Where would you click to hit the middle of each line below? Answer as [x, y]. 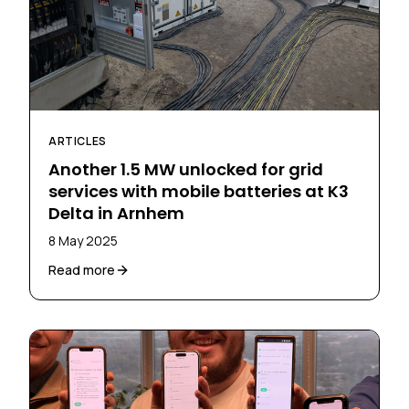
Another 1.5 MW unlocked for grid [186, 170]
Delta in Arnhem [116, 214]
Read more [82, 270]
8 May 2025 [83, 241]
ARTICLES [78, 142]
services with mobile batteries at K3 [199, 192]
